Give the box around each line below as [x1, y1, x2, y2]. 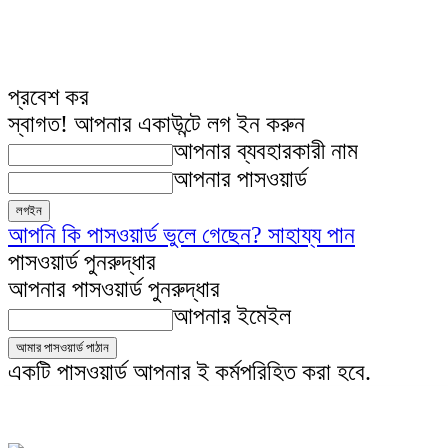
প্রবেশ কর [8, 84, 89, 110]
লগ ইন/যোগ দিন [152, 395, 210, 408]
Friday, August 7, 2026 [8, 395, 114, 408]
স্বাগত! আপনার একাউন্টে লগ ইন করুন [8, 111, 305, 137]
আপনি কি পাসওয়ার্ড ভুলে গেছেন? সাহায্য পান [8, 222, 355, 248]
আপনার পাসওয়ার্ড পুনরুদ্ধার [8, 276, 220, 302]
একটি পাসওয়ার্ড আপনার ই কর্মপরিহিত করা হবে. [8, 359, 371, 385]
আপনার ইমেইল [173, 303, 291, 329]
